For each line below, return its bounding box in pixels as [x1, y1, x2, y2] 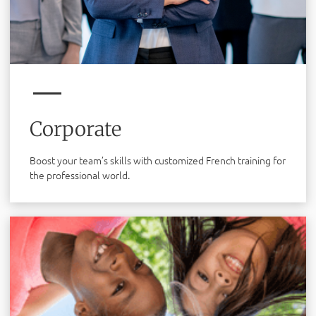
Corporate [30, 116, 121, 142]
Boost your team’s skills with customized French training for [30, 152, 286, 167]
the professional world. [30, 167, 130, 182]
